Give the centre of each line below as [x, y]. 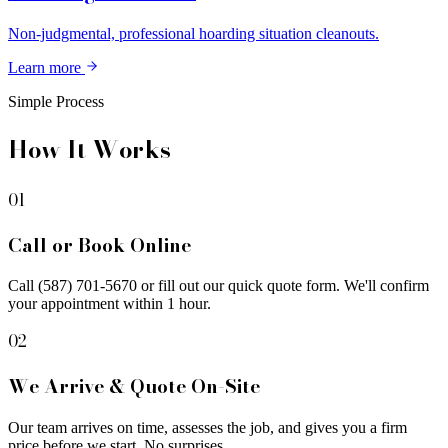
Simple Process [56, 102]
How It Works [89, 150]
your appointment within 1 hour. [109, 304]
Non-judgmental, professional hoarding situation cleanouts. [193, 34]
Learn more [46, 68]
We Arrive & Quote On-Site [134, 386]
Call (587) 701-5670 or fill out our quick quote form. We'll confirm [218, 286]
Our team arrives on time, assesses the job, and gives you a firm [207, 427]
